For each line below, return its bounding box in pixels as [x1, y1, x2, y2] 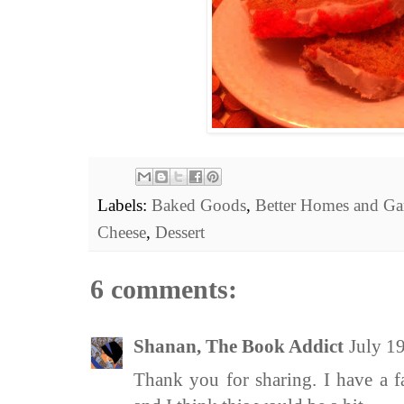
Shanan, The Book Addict [133, 335, 344, 358]
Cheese [97, 223, 146, 243]
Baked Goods [151, 196, 246, 216]
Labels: [97, 196, 151, 216]
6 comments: [90, 274, 237, 305]
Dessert [155, 223, 205, 243]
